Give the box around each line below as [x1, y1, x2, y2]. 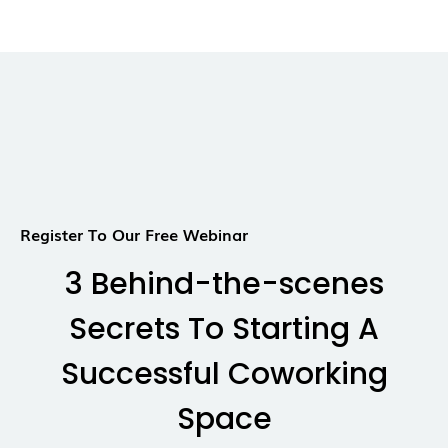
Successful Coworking [60, 353, 388, 396]
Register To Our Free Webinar [20, 222, 248, 247]
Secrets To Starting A [69, 308, 379, 351]
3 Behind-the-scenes [64, 263, 384, 306]
